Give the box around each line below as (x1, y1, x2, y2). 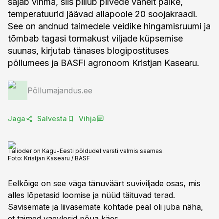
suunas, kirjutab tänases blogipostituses (8, 45, 169, 56)
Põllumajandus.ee (27, 86, 92, 95)
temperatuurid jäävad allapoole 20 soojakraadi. (8, 9, 197, 19)
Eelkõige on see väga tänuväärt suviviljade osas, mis (8, 178, 200, 188)
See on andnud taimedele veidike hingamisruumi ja (8, 21, 211, 31)
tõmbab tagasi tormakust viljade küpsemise (8, 33, 183, 44)
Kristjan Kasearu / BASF (24, 154, 90, 162)
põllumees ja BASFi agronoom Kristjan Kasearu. (8, 58, 199, 68)
